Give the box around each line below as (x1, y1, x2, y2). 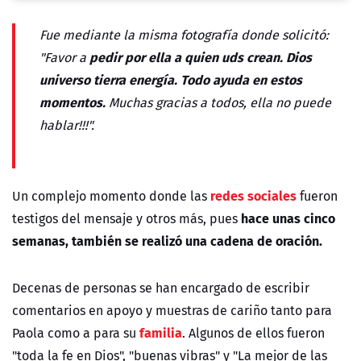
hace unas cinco (238, 207, 335, 228)
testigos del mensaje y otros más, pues (12, 208, 238, 228)
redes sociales (210, 185, 297, 205)
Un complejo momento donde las (12, 185, 210, 205)
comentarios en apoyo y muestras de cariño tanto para (12, 300, 332, 320)
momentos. (39, 91, 106, 112)
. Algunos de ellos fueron (182, 322, 325, 342)
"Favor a (39, 47, 89, 67)
